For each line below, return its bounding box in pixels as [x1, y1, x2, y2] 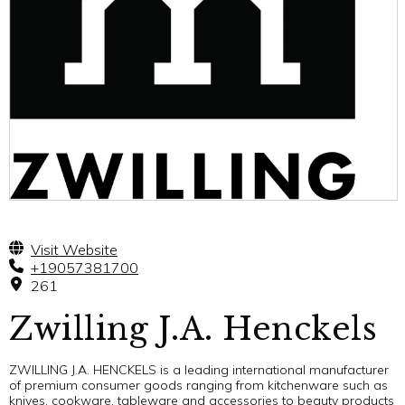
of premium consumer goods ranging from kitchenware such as [9, 376, 388, 393]
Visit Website [31, 240, 118, 259]
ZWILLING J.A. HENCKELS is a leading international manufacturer [9, 361, 389, 378]
